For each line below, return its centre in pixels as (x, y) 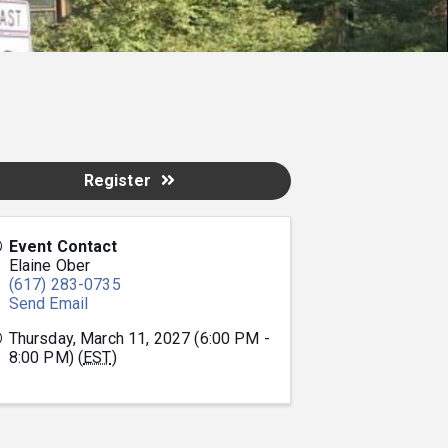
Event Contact (63, 246)
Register (117, 180)
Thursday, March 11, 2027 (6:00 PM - (139, 338)
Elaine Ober (49, 265)
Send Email (48, 303)
